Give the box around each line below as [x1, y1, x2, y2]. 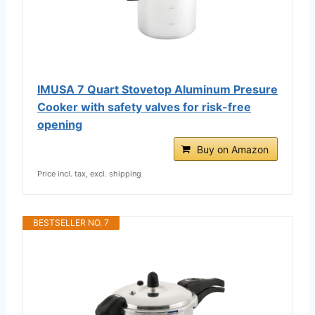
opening [37, 117, 82, 131]
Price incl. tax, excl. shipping [37, 168, 141, 179]
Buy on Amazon [197, 143, 269, 155]
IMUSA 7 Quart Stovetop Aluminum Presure [37, 82, 278, 96]
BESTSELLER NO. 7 [33, 217, 109, 228]
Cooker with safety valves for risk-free [37, 99, 251, 114]
